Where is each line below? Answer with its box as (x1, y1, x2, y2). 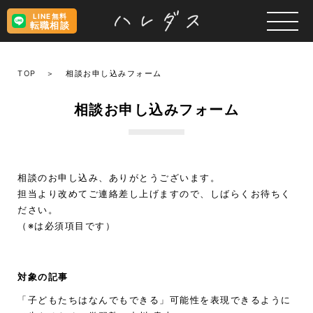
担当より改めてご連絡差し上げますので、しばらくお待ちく (17, 188, 291, 199)
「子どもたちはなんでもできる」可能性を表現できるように (17, 294, 291, 305)
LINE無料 (32, 11, 67, 20)
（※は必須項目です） (17, 220, 115, 231)
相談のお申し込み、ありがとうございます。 (17, 172, 220, 183)
